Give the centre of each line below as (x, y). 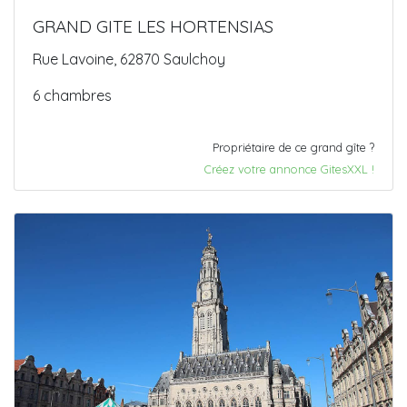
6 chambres (72, 95)
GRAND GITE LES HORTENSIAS (153, 26)
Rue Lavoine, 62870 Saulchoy (129, 59)
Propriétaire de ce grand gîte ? (293, 147)
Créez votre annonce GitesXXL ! (289, 169)
